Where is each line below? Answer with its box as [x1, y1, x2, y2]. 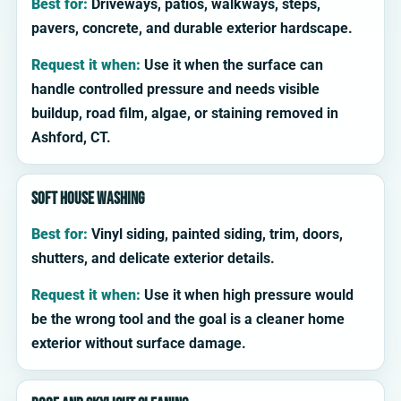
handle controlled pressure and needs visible [31, 81, 320, 98]
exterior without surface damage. [31, 335, 246, 353]
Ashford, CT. [31, 129, 111, 147]
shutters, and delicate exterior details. [31, 250, 275, 268]
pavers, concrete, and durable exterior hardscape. [31, 20, 353, 38]
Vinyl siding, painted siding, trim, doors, [88, 226, 343, 243]
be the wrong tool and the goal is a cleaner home [31, 311, 345, 328]
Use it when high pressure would [141, 286, 354, 304]
